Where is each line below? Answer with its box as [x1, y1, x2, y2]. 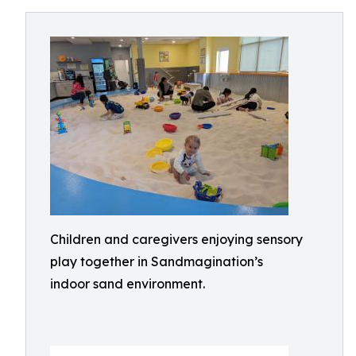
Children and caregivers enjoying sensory [50, 231, 303, 247]
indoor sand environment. [50, 276, 205, 292]
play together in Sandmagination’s [50, 253, 263, 269]
